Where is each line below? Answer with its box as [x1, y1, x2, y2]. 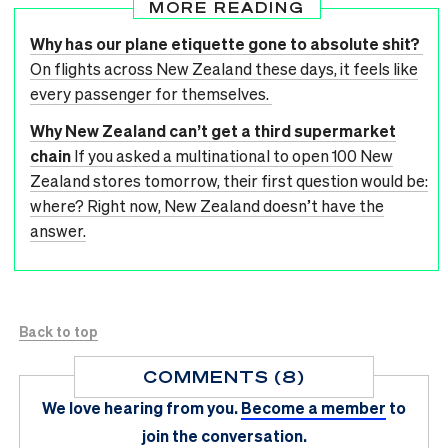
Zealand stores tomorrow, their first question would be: [30, 169, 428, 191]
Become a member [241, 396, 386, 418]
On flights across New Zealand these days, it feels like [30, 57, 418, 79]
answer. [30, 219, 86, 241]
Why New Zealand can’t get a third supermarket [30, 119, 396, 141]
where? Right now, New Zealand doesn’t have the [30, 194, 384, 216]
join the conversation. [141, 424, 307, 446]
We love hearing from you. [42, 396, 238, 418]
